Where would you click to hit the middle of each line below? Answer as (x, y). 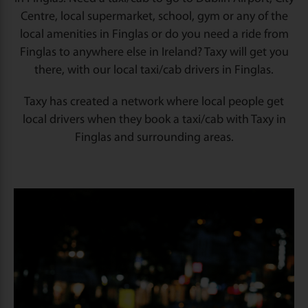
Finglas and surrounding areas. (154, 138)
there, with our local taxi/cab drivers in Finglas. (154, 70)
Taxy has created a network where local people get (154, 102)
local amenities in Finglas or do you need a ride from (154, 35)
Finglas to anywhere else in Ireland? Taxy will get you (154, 53)
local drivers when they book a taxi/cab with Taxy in (154, 120)
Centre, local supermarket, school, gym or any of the (154, 17)
